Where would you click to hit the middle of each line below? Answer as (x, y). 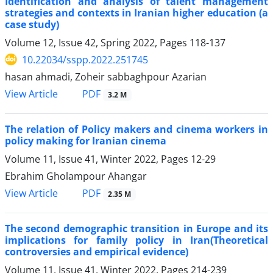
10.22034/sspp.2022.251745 (85, 59)
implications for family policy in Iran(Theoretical (136, 240)
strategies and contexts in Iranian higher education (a (136, 12)
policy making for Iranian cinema (86, 141)
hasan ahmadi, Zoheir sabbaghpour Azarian (106, 76)
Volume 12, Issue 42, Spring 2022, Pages (97, 42)
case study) (32, 24)
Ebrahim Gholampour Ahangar (76, 176)
